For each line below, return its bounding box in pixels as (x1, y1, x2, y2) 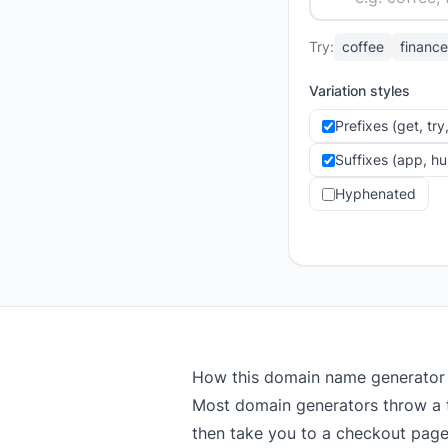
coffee (342, 38, 384, 55)
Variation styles (309, 82, 410, 99)
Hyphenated (335, 185, 416, 202)
